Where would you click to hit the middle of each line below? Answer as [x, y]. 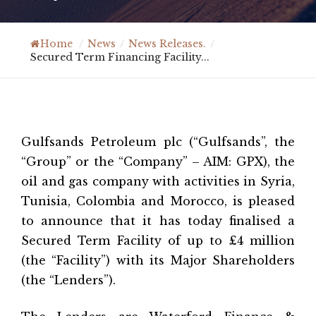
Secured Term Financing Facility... [120, 57]
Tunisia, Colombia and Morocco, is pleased [158, 201]
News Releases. [167, 44]
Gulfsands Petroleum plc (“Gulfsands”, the [158, 142]
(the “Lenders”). [68, 280]
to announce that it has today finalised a [158, 221]
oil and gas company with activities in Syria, [158, 181]
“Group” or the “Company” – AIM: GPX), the [158, 162]
